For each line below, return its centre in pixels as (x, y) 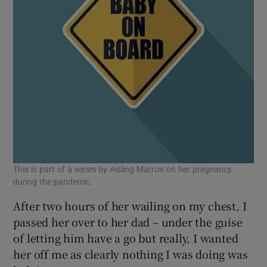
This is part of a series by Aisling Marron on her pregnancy (123, 169)
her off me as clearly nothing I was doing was (131, 254)
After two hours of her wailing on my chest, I (130, 205)
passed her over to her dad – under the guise (128, 221)
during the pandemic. (53, 181)
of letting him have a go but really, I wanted (126, 237)
